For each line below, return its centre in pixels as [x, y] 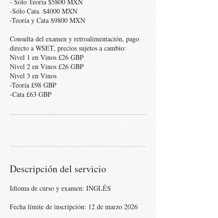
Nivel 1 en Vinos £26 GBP [47, 57]
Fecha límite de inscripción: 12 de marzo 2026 [74, 207]
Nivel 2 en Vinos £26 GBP [47, 66]
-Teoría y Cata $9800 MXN [47, 20]
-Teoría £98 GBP [33, 85]
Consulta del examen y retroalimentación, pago [74, 39]
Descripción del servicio [58, 169]
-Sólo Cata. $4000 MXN [44, 11]
